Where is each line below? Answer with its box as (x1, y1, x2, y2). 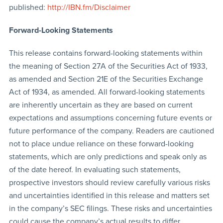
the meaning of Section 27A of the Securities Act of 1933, (8, 61, 208, 72)
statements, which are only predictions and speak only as (8, 152, 207, 162)
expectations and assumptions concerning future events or (8, 113, 212, 123)
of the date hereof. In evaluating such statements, (8, 165, 181, 175)
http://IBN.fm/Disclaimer (47, 2, 130, 13)
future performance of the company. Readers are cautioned (8, 126, 214, 136)
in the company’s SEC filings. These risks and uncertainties (8, 204, 212, 214)
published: (8, 2, 47, 13)
